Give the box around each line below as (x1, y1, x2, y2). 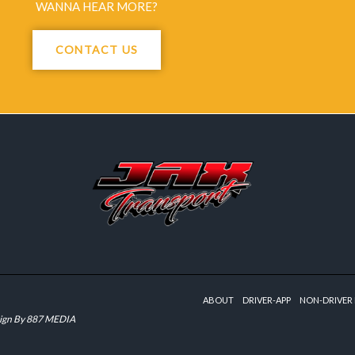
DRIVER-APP (242, 295, 291, 305)
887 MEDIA (26, 313, 75, 325)
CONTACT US (55, 43, 138, 57)
